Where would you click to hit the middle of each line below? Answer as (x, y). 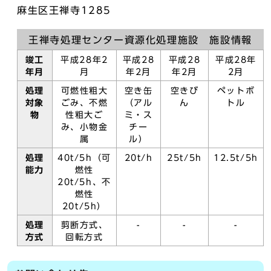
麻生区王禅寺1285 (64, 10)
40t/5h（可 (84, 158)
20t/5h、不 (84, 182)
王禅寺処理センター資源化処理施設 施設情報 (140, 40)
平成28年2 (84, 60)
